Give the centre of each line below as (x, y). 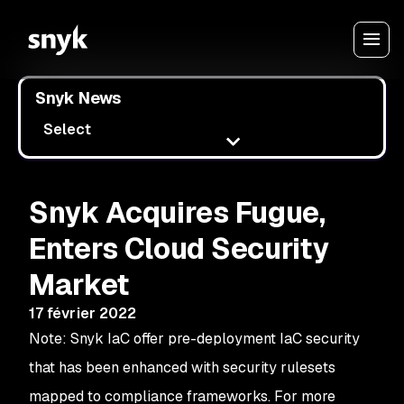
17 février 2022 (83, 313)
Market (79, 285)
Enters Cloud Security (179, 248)
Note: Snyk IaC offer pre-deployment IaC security (194, 339)
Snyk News (78, 98)
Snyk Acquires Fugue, (177, 212)
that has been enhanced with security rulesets (182, 367)
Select (68, 129)
